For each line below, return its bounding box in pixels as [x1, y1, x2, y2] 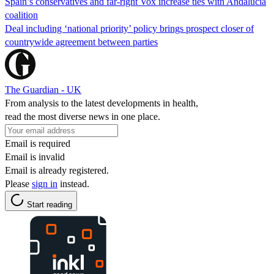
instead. [57, 178, 89, 189]
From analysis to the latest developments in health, [5, 97, 198, 108]
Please [5, 178, 32, 189]
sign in [32, 178, 57, 189]
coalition [5, 9, 38, 20]
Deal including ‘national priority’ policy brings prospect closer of [5, 23, 254, 34]
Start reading [27, 199, 72, 209]
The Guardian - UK [5, 84, 81, 95]
